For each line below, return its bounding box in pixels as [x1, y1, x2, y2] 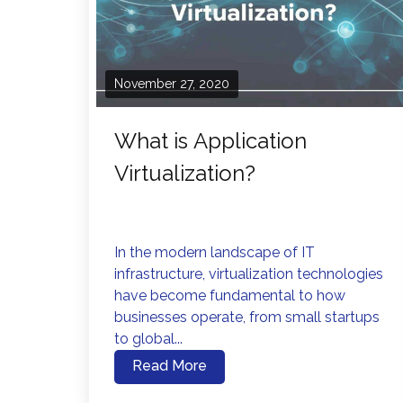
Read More [132, 356, 207, 374]
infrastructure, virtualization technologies [114, 264, 383, 282]
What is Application [114, 127, 307, 154]
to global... [114, 329, 183, 347]
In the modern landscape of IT [114, 243, 315, 261]
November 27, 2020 [114, 76, 229, 91]
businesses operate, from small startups [114, 308, 380, 326]
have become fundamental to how [114, 286, 345, 304]
